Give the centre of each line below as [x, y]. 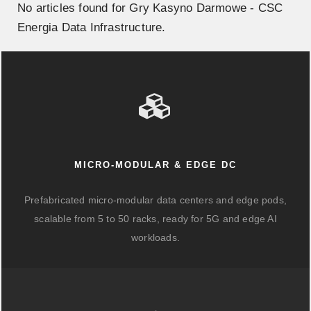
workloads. [155, 237]
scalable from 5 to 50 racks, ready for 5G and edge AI [155, 219]
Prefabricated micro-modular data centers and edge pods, [155, 200]
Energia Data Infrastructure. [92, 27]
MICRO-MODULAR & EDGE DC [155, 165]
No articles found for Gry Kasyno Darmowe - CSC [150, 8]
